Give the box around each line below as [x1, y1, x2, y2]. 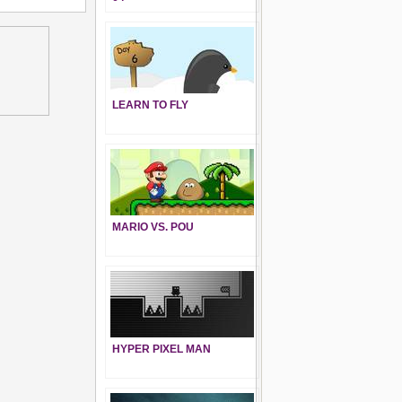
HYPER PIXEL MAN [112, 343, 211, 355]
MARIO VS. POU [112, 221, 194, 233]
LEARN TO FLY [112, 99, 188, 111]
